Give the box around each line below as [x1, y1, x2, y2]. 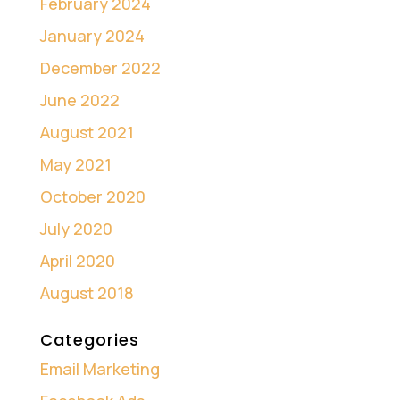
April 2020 [39, 250, 115, 272]
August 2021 [39, 121, 134, 144]
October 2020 [39, 186, 146, 208]
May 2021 [39, 154, 112, 176]
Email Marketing [39, 358, 160, 380]
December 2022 [39, 57, 161, 79]
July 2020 [39, 218, 112, 240]
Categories [39, 329, 139, 352]
